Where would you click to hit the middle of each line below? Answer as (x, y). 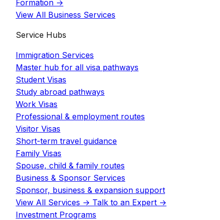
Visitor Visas (38, 128)
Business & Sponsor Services (70, 178)
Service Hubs (41, 35)
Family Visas (39, 153)
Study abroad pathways (60, 92)
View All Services (48, 202)
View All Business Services (66, 14)
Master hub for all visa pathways (77, 67)
